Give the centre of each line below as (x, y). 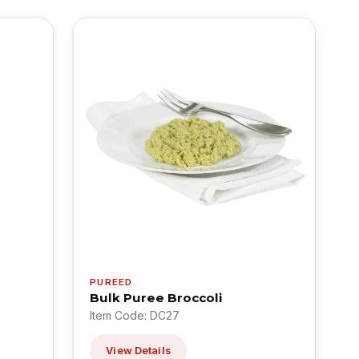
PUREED (111, 282)
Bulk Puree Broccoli (156, 297)
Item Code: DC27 (135, 315)
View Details (138, 350)
